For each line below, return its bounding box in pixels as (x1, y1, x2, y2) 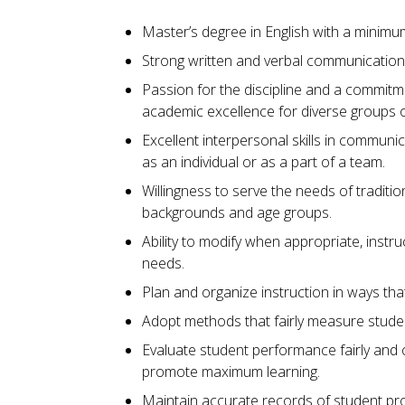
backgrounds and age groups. (142, 202, 332, 222)
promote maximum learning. (142, 361, 320, 381)
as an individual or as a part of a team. (142, 151, 385, 172)
